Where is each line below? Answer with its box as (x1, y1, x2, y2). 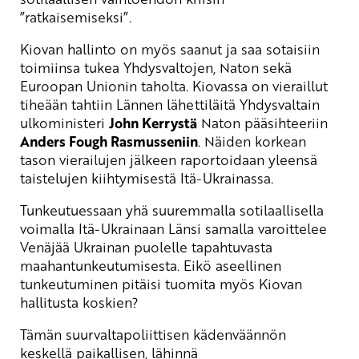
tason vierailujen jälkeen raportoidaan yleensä (20, 150, 317, 170)
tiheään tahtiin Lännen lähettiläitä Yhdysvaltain (20, 95, 320, 115)
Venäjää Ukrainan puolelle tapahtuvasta (20, 237, 272, 257)
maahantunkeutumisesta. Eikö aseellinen (20, 256, 281, 276)
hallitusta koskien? (20, 292, 139, 313)
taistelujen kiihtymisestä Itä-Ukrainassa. (20, 168, 273, 188)
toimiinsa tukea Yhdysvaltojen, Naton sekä (20, 58, 292, 78)
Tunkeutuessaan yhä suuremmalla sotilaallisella (20, 200, 324, 220)
